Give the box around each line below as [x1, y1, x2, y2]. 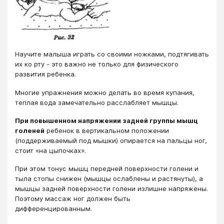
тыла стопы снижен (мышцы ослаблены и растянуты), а [15, 174, 203, 183]
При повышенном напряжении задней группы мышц [15, 116, 198, 125]
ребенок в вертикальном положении [44, 126, 169, 135]
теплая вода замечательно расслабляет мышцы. [15, 98, 178, 106]
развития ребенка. [15, 70, 76, 78]
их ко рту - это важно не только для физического [15, 60, 178, 68]
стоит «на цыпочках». [15, 146, 86, 155]
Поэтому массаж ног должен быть [15, 194, 130, 203]
